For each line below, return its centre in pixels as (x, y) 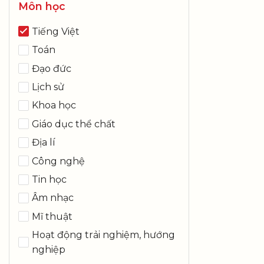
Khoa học (54, 105)
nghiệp (49, 250)
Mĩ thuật (52, 216)
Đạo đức (52, 68)
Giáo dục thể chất (74, 124)
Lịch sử (48, 87)
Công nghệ (58, 161)
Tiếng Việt (56, 31)
